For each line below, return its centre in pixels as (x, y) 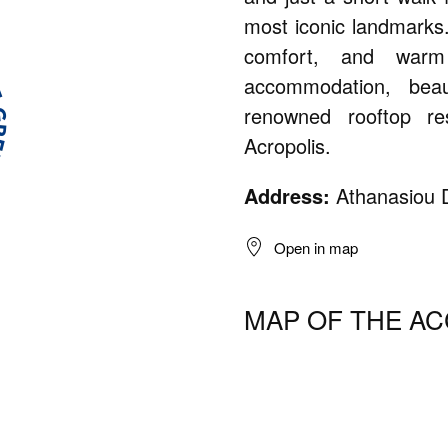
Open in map (316, 247)
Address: (287, 195)
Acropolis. (287, 145)
